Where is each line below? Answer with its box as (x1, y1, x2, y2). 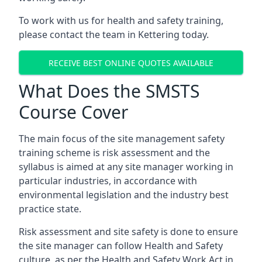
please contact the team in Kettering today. (19, 28, 209, 41)
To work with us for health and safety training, (19, 14, 223, 27)
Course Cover (19, 100, 128, 124)
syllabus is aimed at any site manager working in (19, 160, 233, 173)
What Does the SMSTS (19, 79, 199, 103)
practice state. (19, 202, 81, 215)
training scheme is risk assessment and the (19, 146, 210, 159)
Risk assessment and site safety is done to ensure (19, 225, 238, 238)
